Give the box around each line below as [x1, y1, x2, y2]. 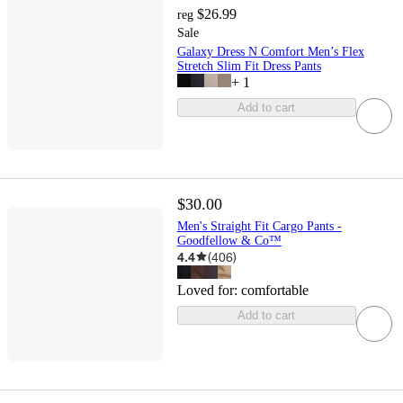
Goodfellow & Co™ [176, 233, 282, 247]
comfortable [240, 282, 309, 298]
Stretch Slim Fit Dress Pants [176, 58, 321, 73]
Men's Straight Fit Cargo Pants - [176, 219, 342, 233]
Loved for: [176, 282, 241, 298]
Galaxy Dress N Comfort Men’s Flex [176, 44, 364, 58]
